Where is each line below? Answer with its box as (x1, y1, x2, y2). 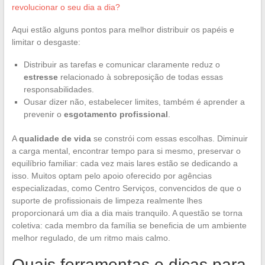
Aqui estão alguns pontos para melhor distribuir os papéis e (11, 24, 234, 34)
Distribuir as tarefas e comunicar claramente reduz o (23, 59, 220, 69)
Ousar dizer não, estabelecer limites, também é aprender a (23, 96, 245, 106)
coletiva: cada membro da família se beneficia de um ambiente (11, 220, 247, 230)
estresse (23, 72, 58, 82)
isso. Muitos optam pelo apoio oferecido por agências (11, 170, 212, 180)
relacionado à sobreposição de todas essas (57, 72, 223, 82)
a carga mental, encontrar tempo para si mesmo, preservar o (11, 146, 241, 156)
